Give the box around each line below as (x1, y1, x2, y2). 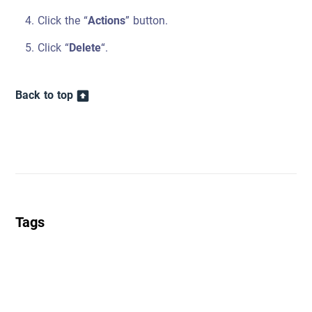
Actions (88, 10, 126, 31)
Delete (69, 37, 102, 58)
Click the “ (38, 10, 88, 31)
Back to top (15, 84, 74, 106)
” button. (125, 10, 169, 31)
